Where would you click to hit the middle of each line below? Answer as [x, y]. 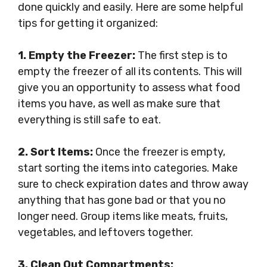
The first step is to [181, 55]
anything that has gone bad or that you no [122, 200]
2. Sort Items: [55, 152]
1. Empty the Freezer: [77, 55]
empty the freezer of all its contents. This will [130, 72]
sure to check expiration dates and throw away [133, 184]
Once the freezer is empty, [159, 152]
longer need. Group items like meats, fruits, [123, 216]
